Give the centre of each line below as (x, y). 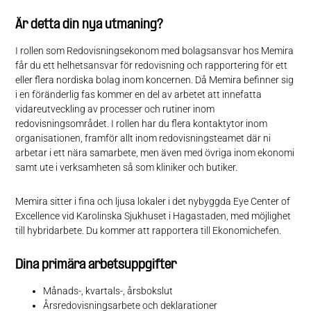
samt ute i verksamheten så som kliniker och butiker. (127, 167)
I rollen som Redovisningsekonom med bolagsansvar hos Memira (155, 50)
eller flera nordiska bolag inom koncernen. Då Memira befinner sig (155, 79)
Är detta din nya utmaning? (89, 25)
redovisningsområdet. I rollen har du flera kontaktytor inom (142, 123)
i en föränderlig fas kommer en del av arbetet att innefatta (139, 94)
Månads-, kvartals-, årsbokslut (108, 291)
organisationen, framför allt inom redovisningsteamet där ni (143, 138)
